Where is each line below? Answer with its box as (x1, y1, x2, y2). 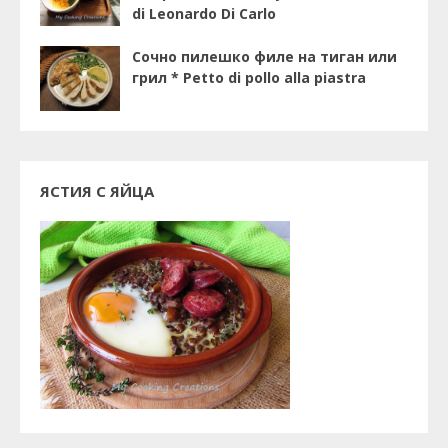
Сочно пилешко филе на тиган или (132, 46, 397, 66)
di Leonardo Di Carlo (132, 3, 276, 23)
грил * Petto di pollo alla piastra (132, 67, 366, 87)
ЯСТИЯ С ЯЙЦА (40, 180, 154, 201)
